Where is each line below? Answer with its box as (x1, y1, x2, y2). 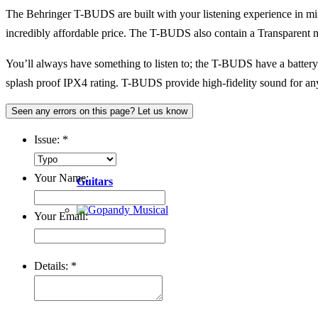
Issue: (34, 133, 62, 146)
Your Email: (34, 209, 88, 222)
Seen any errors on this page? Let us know (11, 105, 187, 116)
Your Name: (34, 171, 89, 184)
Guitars (77, 175, 113, 188)
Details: (34, 259, 71, 272)
